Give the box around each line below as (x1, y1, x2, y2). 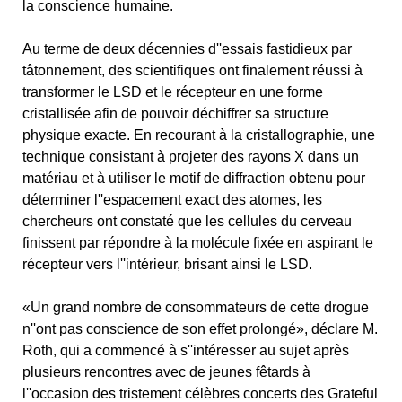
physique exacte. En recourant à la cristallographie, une (22, 127, 375, 143)
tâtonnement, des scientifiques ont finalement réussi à (22, 63, 363, 78)
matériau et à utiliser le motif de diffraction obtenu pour (22, 170, 365, 186)
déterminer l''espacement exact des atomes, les (22, 192, 322, 207)
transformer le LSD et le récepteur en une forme (22, 84, 323, 100)
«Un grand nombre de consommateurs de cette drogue (22, 300, 369, 315)
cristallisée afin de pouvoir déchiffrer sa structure (22, 106, 328, 121)
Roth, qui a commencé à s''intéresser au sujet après (22, 343, 349, 358)
